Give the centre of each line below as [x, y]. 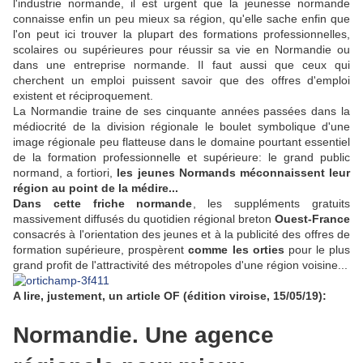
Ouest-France [312, 219]
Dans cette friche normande [103, 204]
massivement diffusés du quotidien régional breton [144, 219]
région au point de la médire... [96, 188]
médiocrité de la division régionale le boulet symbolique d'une [181, 127]
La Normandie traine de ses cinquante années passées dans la [181, 111]
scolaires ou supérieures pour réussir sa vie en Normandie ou [181, 50]
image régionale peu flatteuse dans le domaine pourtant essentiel [181, 142]
